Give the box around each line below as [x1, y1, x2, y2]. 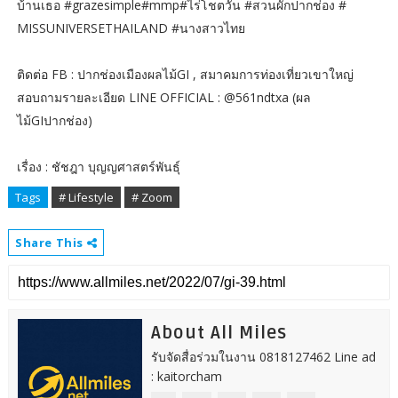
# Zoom [131, 189, 172, 206]
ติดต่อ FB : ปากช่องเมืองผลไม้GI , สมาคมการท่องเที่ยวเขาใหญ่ [16, 66, 354, 84]
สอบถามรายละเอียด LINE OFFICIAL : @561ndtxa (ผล [16, 89, 311, 107]
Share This [14, 235, 87, 251]
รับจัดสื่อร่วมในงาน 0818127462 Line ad [150, 348, 376, 366]
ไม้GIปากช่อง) [16, 112, 92, 130]
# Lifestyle [58, 189, 114, 206]
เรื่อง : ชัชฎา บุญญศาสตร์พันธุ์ [16, 158, 180, 176]
